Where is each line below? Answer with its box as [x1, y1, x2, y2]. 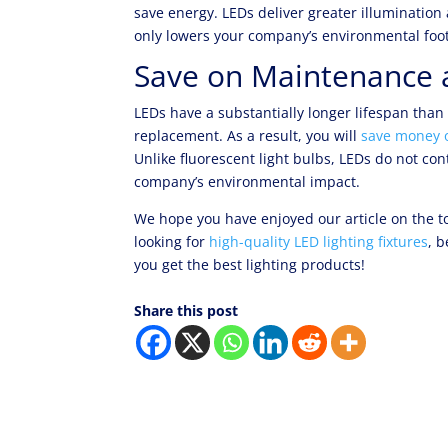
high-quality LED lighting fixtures [209, 232, 429, 251]
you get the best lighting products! [134, 255, 366, 274]
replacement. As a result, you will [134, 126, 362, 145]
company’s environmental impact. [134, 172, 361, 191]
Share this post [134, 301, 239, 320]
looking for [134, 232, 210, 251]
